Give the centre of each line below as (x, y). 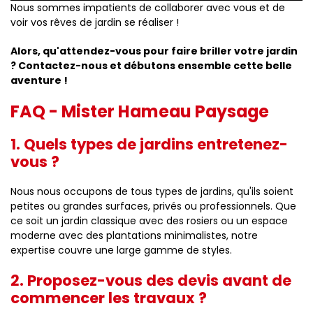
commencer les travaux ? (109, 298)
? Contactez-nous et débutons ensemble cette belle (151, 66)
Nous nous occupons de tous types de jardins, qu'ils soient (152, 191)
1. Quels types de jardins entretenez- (149, 144)
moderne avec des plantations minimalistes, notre (134, 235)
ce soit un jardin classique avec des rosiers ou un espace (149, 221)
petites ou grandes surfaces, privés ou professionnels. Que (153, 206)
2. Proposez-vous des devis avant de (151, 281)
